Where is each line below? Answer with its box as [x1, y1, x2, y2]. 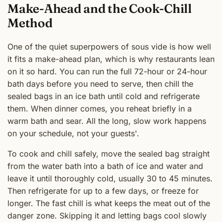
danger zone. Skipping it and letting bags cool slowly [7, 210, 207, 221]
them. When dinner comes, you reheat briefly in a [7, 103, 192, 113]
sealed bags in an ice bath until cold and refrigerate [7, 91, 200, 101]
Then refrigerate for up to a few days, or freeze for [7, 185, 199, 196]
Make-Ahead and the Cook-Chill [7, 1, 192, 16]
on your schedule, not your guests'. [7, 128, 139, 138]
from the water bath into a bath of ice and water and [7, 161, 203, 171]
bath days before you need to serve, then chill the [7, 78, 193, 89]
